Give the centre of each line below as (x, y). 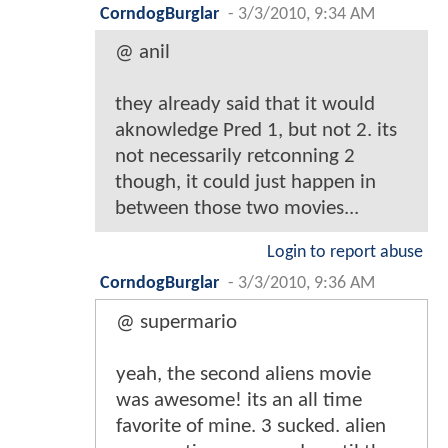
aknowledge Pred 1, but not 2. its (256, 131)
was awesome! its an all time (239, 401)
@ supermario (176, 323)
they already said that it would (245, 105)
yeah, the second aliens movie (243, 375)
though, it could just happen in (245, 183)
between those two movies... (237, 209)
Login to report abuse (345, 253)
